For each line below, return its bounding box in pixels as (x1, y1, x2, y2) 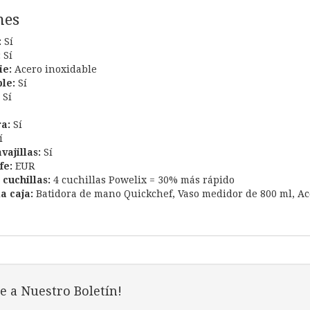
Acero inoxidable (14, 64, 97, 75)
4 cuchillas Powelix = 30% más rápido (53, 174, 235, 186)
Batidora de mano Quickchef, (35, 188, 178, 200)
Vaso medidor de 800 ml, (177, 188, 298, 200)
